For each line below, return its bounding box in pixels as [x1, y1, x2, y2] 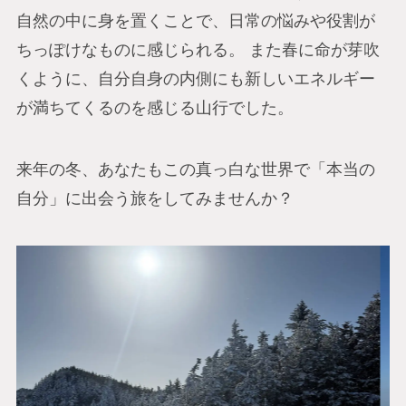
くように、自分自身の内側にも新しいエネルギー [15, 70, 375, 89]
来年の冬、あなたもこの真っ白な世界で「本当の [15, 159, 375, 179]
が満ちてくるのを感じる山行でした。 [15, 99, 294, 118]
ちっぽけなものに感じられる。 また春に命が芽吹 [15, 41, 380, 60]
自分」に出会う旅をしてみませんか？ [15, 188, 294, 208]
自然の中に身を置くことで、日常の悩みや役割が [15, 12, 375, 31]
